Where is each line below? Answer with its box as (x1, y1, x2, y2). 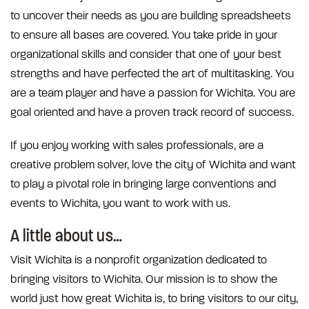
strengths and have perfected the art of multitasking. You (10, 68, 294, 81)
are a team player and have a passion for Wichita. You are (10, 87, 295, 100)
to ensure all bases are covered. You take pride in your (10, 29, 277, 42)
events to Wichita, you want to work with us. (10, 197, 230, 210)
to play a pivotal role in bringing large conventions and (10, 178, 276, 191)
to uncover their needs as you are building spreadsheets (10, 10, 291, 23)
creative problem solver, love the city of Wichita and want (10, 159, 296, 172)
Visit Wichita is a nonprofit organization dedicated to (10, 254, 267, 267)
